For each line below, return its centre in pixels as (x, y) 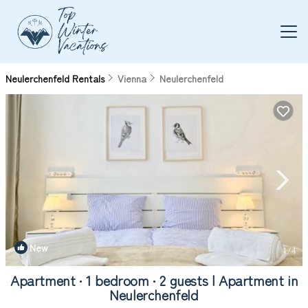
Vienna (132, 78)
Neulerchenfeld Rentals (56, 78)
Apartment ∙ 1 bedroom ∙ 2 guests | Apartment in (154, 280)
